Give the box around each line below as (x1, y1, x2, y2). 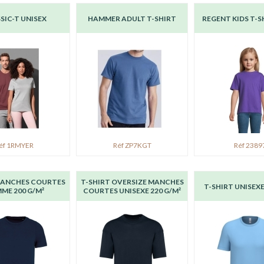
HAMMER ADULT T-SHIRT (88, 14, 176, 23)
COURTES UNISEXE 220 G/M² (83, 186, 181, 195)
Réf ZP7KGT (113, 141, 151, 150)
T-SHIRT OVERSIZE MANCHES (80, 177, 184, 186)
